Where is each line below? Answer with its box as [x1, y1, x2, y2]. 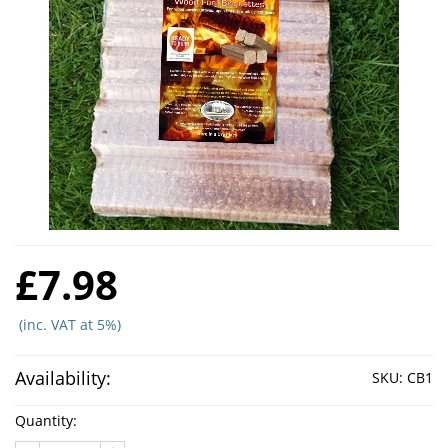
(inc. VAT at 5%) [15, 314, 121, 334]
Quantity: [15, 410, 77, 430]
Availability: [15, 365, 111, 390]
